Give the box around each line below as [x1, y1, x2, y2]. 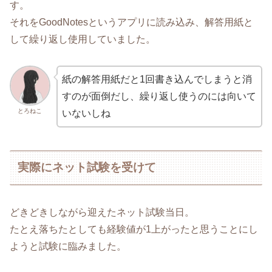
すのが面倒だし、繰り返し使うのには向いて [61, 90, 256, 101]
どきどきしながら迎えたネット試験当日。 [10, 206, 194, 217]
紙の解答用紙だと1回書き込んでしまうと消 [61, 73, 252, 84]
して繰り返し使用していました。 [10, 33, 155, 44]
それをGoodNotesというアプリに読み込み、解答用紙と [10, 16, 253, 27]
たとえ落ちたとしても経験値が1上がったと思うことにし [10, 223, 258, 234]
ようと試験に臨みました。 [10, 240, 126, 251]
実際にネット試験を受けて [18, 161, 157, 174]
